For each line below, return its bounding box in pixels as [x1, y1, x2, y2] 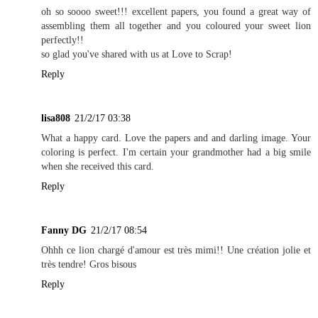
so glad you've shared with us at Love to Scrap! [41, 48, 232, 60]
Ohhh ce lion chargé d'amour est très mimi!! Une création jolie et [41, 243, 311, 256]
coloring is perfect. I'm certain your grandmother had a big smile [41, 146, 311, 158]
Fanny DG [41, 224, 87, 236]
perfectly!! [41, 33, 84, 45]
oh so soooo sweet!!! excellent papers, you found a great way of [41, 5, 311, 17]
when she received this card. [41, 160, 154, 172]
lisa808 [41, 111, 70, 124]
